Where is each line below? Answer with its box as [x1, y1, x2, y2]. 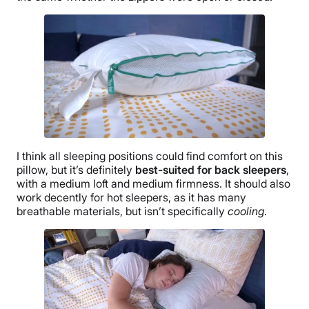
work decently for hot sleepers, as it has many [17, 190, 246, 205]
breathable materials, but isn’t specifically [17, 204, 228, 219]
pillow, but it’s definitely [17, 163, 135, 177]
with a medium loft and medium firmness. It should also [17, 177, 290, 191]
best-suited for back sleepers [135, 163, 286, 177]
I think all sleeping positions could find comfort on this [17, 149, 283, 163]
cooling [228, 204, 264, 219]
